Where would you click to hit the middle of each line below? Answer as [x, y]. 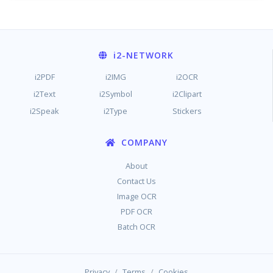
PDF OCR [136, 211]
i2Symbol [115, 94]
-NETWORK [148, 55]
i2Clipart [187, 94]
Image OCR [136, 196]
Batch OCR [136, 227]
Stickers [187, 111]
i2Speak [45, 111]
